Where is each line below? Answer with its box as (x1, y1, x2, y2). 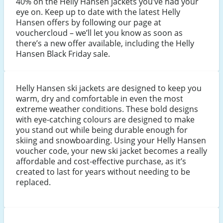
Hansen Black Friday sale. (16, 48, 110, 60)
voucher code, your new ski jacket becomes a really (16, 145, 207, 157)
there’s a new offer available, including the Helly (16, 38, 194, 49)
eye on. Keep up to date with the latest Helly (16, 6, 180, 18)
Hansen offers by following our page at (16, 17, 161, 28)
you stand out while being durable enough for (16, 124, 188, 136)
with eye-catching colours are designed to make (16, 114, 195, 125)
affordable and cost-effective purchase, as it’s (16, 156, 186, 167)
